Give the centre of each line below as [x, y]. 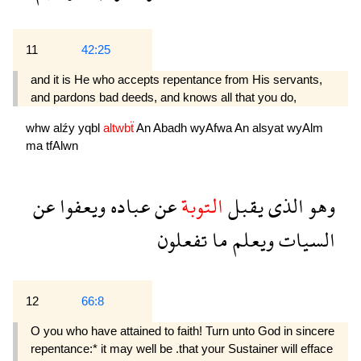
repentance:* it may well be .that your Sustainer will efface [182, 349]
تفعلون [183, 240]
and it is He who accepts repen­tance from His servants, [176, 80]
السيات [305, 240]
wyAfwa [212, 127]
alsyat [270, 127]
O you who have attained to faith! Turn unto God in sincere [183, 331]
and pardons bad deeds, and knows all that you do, [164, 98]
